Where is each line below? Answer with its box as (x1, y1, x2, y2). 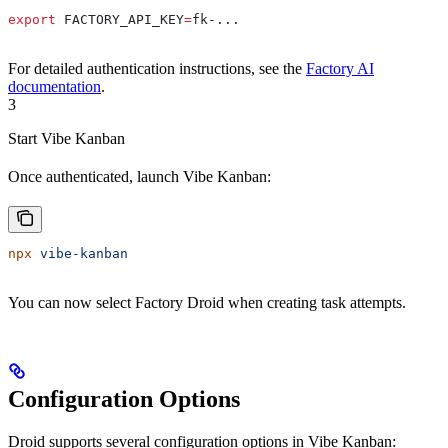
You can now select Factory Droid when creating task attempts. (8, 294, 406, 312)
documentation (8, 78, 101, 96)
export (8, 12, 56, 28)
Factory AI (306, 60, 374, 78)
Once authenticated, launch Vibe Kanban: (8, 168, 271, 186)
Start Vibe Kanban (8, 130, 125, 148)
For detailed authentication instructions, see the (8, 60, 306, 78)
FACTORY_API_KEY (56, 12, 184, 28)
